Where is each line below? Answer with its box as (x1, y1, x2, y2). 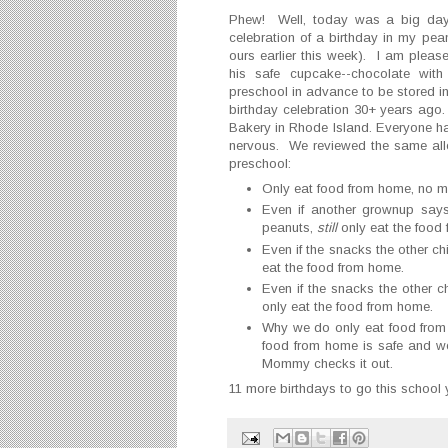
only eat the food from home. (262, 298, 433, 314)
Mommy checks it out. (262, 356, 393, 372)
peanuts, (262, 220, 317, 236)
